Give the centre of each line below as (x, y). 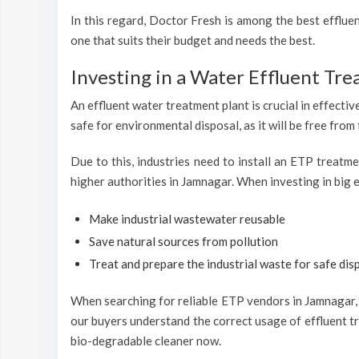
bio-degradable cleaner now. (146, 341)
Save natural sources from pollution (184, 241)
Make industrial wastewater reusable (187, 219)
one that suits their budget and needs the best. (193, 40)
